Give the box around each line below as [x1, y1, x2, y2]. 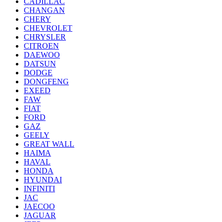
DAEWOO [24, 51, 60, 59]
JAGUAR [24, 211, 56, 220]
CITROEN [24, 42, 59, 51]
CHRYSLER [24, 33, 66, 42]
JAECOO [24, 202, 55, 211]
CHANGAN [24, 6, 65, 15]
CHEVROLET [24, 24, 72, 33]
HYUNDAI [24, 175, 62, 184]
